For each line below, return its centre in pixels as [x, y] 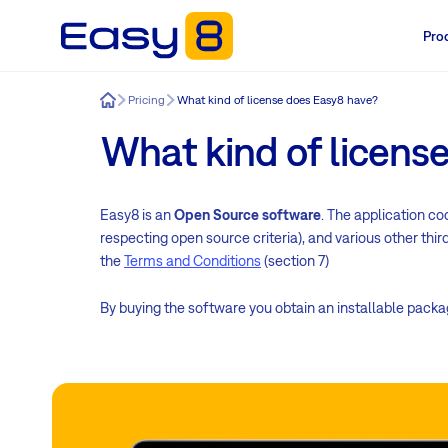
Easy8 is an [137, 214]
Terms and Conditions [192, 260]
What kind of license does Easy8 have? [277, 100]
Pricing [146, 100]
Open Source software [247, 214]
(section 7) [295, 260]
